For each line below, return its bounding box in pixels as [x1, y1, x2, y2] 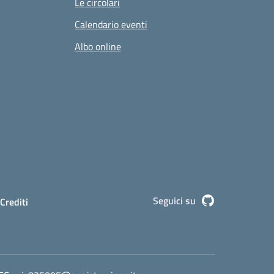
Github [215, 193, 243, 209]
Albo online [75, 39, 121, 54]
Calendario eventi [75, 17, 147, 32]
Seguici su [153, 193, 196, 208]
